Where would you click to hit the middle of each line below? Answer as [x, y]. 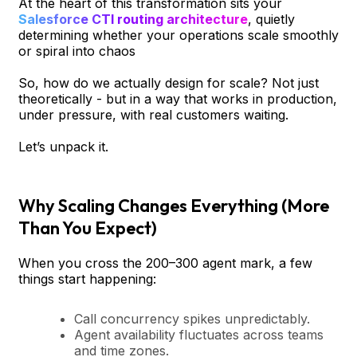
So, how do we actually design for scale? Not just [169, 82]
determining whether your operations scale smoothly [178, 35]
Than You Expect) [88, 228]
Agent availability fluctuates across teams [199, 334]
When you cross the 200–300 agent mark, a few [165, 263]
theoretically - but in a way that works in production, [178, 98]
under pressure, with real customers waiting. [153, 114]
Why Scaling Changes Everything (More [174, 205]
